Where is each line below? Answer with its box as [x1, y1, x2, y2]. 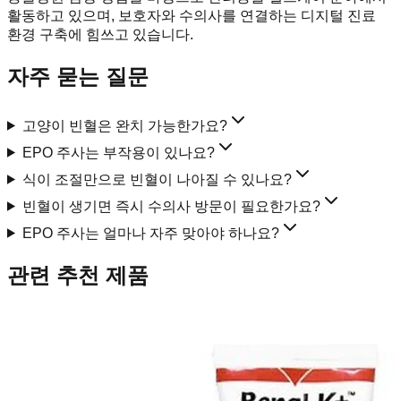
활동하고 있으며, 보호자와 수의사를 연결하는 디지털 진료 [7, 7, 376, 23]
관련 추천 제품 [7, 262, 149, 287]
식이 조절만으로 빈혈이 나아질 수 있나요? [21, 171, 292, 187]
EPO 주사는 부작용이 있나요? [21, 144, 215, 160]
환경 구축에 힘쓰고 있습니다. [7, 26, 193, 42]
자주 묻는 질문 [7, 64, 149, 89]
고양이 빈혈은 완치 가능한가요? [21, 117, 227, 133]
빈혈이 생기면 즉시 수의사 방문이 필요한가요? [21, 198, 320, 214]
